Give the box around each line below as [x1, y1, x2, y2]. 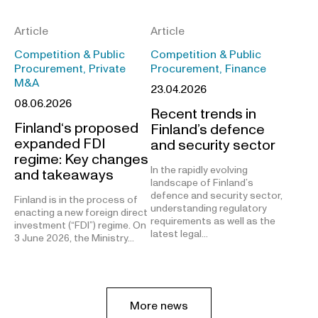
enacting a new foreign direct [14, 206, 148, 220]
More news [130, 298, 188, 314]
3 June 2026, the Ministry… [14, 231, 134, 246]
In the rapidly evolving [150, 163, 248, 177]
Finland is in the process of [14, 193, 138, 207]
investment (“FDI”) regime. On [14, 219, 146, 233]
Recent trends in [150, 104, 256, 125]
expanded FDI [14, 134, 106, 155]
